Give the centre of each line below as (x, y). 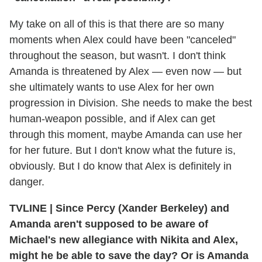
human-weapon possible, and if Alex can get (112, 119)
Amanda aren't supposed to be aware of (109, 224)
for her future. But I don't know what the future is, (123, 151)
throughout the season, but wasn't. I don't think (118, 56)
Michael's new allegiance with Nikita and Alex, (124, 240)
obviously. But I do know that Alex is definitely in (120, 166)
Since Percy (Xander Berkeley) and (141, 208)
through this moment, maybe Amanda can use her (126, 135)
